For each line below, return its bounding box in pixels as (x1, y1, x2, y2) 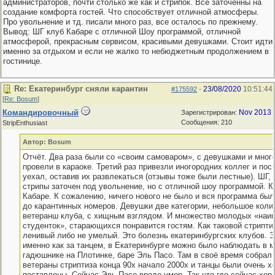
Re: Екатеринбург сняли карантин (14, 84, 148, 93)
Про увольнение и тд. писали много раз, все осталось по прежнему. (3, 17, 258, 26)
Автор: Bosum (22, 138, 71, 145)
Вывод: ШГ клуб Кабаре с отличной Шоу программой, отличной (3, 27, 241, 36)
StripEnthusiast (2, 119, 47, 126)
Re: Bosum (4, 95, 37, 103)
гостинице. (3, 56, 42, 66)
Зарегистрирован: (181, 109, 239, 116)
